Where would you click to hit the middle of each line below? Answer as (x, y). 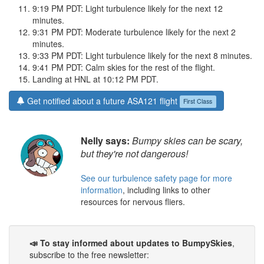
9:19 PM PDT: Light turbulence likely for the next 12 (128, 9)
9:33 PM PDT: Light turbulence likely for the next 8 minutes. (142, 56)
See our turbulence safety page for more (156, 178)
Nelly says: (105, 141)
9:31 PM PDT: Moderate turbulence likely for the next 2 (134, 32)
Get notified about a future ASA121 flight (102, 101)
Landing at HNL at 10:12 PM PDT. (95, 79)
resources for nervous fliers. (133, 202)
